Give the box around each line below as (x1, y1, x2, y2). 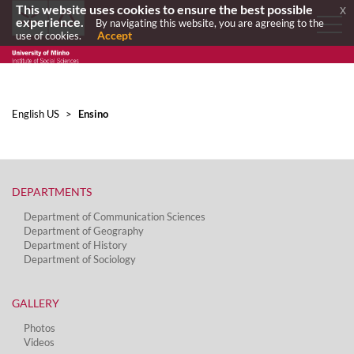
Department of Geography (24, 224, 144, 237)
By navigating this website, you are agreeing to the (96, 17, 324, 29)
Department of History (24, 239, 127, 251)
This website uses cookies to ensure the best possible (16, 2, 313, 17)
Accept (97, 28, 132, 42)
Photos (24, 322, 55, 334)
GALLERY (12, 296, 59, 310)
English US (12, 107, 59, 120)
